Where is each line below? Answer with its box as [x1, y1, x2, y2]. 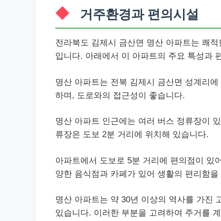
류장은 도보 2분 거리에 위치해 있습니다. [55, 130, 209, 139]
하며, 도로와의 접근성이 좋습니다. [55, 90, 185, 100]
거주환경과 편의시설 [80, 7, 199, 21]
